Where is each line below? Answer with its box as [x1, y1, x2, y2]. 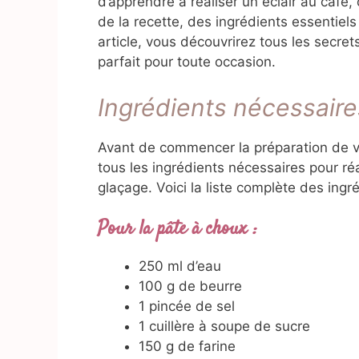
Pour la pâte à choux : [98, 216, 257, 244]
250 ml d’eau [139, 258, 221, 275]
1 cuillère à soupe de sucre [139, 318, 310, 335]
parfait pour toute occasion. [98, 54, 276, 71]
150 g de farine [139, 338, 236, 355]
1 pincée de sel [139, 298, 235, 315]
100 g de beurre [139, 278, 242, 295]
